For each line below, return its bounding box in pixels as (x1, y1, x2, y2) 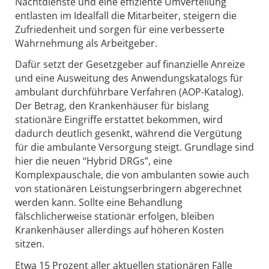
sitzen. (15, 237, 44, 251)
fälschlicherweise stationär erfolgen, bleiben (15, 210, 214, 223)
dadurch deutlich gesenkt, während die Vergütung (15, 127, 242, 141)
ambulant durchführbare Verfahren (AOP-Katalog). (15, 85, 244, 99)
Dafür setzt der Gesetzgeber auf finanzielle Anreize (15, 58, 245, 71)
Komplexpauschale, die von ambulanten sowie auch (15, 168, 249, 182)
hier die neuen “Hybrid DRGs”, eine (15, 154, 172, 168)
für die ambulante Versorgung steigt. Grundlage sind (15, 141, 254, 154)
